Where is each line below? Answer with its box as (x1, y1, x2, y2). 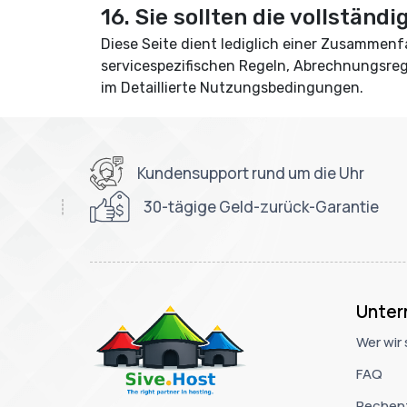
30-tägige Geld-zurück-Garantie (144, 195, 379, 217)
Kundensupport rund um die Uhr (137, 163, 365, 184)
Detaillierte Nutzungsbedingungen (121, 79, 360, 96)
